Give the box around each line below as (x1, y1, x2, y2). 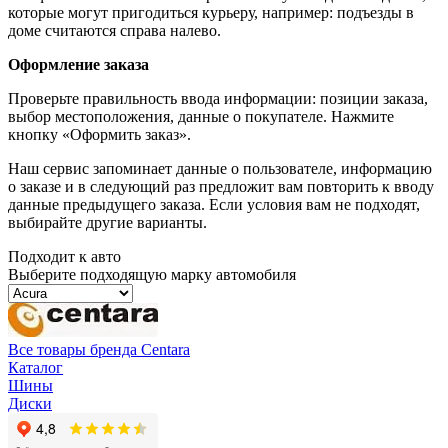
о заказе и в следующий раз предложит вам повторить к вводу (8, 178, 434, 196)
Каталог (8, 359, 63, 377)
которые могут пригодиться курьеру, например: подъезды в (8, 4, 414, 22)
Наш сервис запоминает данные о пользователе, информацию (8, 160, 432, 178)
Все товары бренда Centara (8, 341, 190, 359)
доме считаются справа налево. (8, 22, 221, 40)
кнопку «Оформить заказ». (8, 126, 191, 144)
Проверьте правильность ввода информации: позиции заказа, (8, 90, 428, 108)
